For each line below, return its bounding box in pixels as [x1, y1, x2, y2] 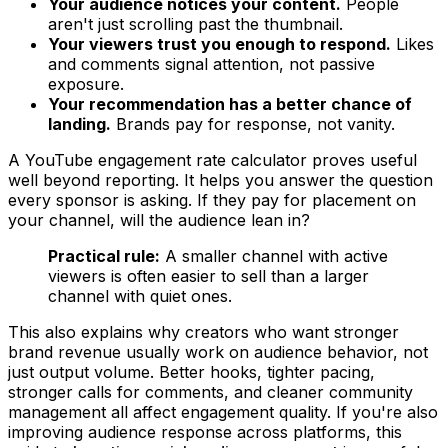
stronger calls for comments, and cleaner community [8, 381, 413, 402]
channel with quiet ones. [48, 285, 232, 306]
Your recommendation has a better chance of [48, 93, 412, 114]
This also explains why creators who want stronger [8, 321, 399, 342]
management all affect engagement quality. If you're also [8, 401, 438, 422]
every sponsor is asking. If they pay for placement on [8, 189, 416, 210]
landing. [48, 113, 111, 134]
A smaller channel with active [160, 245, 388, 266]
